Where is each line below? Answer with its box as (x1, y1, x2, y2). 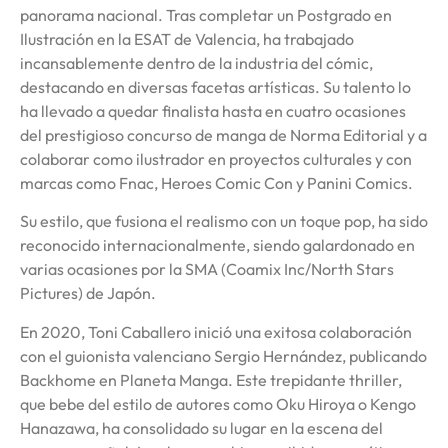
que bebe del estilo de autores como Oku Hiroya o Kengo (20, 393, 416, 414)
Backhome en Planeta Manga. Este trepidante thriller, (20, 369, 402, 390)
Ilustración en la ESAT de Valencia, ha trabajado (20, 28, 354, 49)
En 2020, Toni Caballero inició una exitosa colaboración (20, 321, 412, 342)
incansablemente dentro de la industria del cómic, (20, 52, 373, 73)
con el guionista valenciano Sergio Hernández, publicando (20, 345, 427, 366)
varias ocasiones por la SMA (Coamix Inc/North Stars (20, 259, 394, 280)
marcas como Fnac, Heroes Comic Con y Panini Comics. (20, 172, 413, 193)
